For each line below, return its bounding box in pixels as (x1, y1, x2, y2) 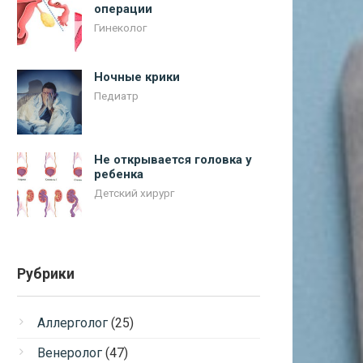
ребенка (94, 167, 143, 181)
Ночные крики (94, 70, 180, 84)
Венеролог (37, 345, 102, 361)
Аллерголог (37, 315, 108, 331)
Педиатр (94, 89, 139, 102)
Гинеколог (94, 21, 147, 34)
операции (94, 2, 152, 16)
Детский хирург (94, 186, 174, 199)
